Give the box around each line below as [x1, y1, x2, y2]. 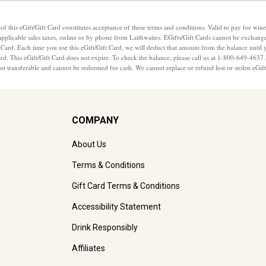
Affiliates [72, 243, 105, 254]
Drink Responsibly [72, 223, 138, 233]
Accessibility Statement [72, 202, 161, 212]
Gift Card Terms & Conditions [72, 181, 180, 191]
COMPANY [72, 115, 119, 126]
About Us [72, 140, 106, 150]
